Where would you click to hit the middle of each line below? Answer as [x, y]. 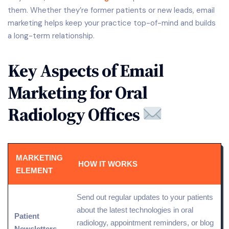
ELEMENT [34, 171]
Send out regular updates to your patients [145, 197]
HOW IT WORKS [108, 164]
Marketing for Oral [77, 93]
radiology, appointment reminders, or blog [145, 223]
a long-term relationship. [51, 36]
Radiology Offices [75, 114]
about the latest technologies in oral [135, 210]
